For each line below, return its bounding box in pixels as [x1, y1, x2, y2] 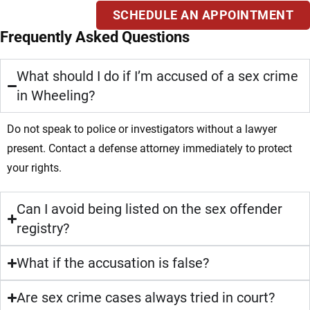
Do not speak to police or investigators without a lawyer [7, 122, 277, 136]
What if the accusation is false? [17, 255, 210, 272]
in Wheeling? [17, 87, 95, 104]
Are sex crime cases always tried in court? [17, 289, 275, 307]
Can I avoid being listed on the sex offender [17, 201, 283, 218]
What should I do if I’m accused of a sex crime [17, 68, 299, 85]
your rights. [7, 161, 62, 175]
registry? [17, 220, 70, 237]
